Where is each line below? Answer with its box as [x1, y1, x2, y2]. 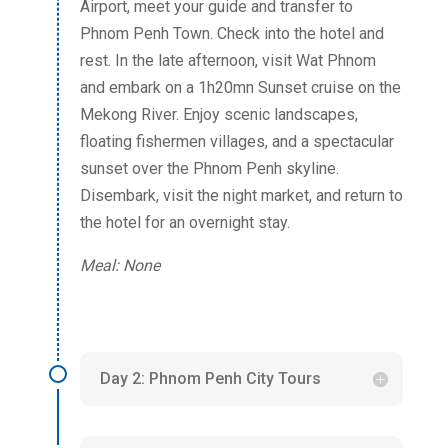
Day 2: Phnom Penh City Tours [99, 369, 321, 389]
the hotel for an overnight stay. [79, 213, 290, 233]
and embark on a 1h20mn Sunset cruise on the [79, 78, 401, 98]
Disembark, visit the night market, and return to [79, 186, 403, 206]
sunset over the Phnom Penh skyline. [79, 159, 339, 179]
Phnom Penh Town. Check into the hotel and [79, 24, 384, 44]
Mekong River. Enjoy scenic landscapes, [79, 105, 358, 125]
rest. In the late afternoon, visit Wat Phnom [79, 51, 376, 71]
